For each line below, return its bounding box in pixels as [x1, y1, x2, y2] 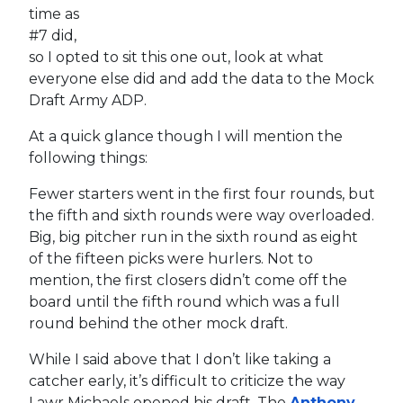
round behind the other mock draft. [28, 314, 288, 332]
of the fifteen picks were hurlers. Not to [28, 249, 313, 267]
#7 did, [28, 26, 76, 44]
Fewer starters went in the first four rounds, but [28, 184, 375, 202]
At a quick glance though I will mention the [28, 127, 343, 145]
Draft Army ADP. [28, 91, 147, 109]
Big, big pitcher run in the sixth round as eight [28, 228, 358, 246]
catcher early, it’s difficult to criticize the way [28, 372, 345, 390]
